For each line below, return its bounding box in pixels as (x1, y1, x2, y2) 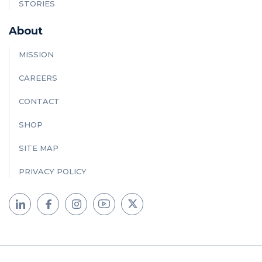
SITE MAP (19, 143, 58, 153)
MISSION (19, 49, 54, 59)
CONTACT (19, 96, 60, 106)
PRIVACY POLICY (19, 166, 87, 176)
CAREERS (19, 73, 57, 82)
